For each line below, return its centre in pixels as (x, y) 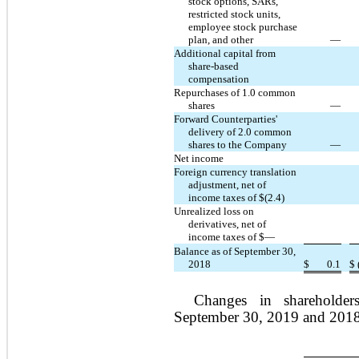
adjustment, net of (228, 184)
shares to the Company (238, 144)
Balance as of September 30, (235, 251)
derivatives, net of (228, 224)
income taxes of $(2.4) (237, 197)
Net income (199, 158)
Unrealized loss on (214, 211)
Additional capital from (225, 53)
